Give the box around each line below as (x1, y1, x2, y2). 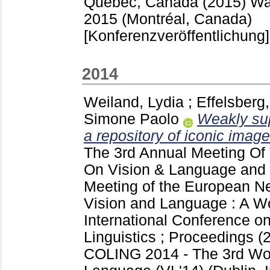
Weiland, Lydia (84, 94, 184, 111)
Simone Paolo (84, 111, 179, 128)
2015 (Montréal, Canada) (84, 11, 252, 28)
